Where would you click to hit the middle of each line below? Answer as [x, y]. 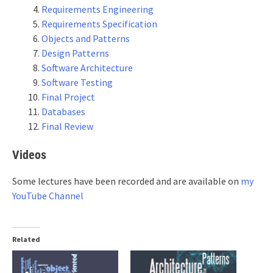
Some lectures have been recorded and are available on [126, 181]
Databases [63, 112]
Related [26, 239]
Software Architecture [87, 68]
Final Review [67, 126]
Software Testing [77, 82]
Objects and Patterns [86, 38]
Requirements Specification [99, 24]
